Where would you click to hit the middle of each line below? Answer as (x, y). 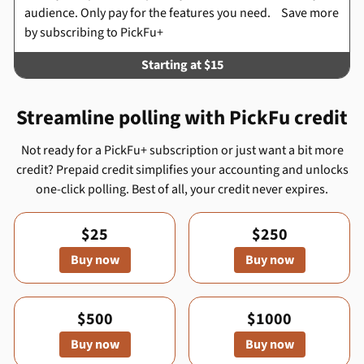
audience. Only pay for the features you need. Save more (182, 13)
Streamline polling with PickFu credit (182, 118)
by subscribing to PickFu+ (94, 32)
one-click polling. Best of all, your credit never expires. (182, 189)
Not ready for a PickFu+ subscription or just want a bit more (182, 150)
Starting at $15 (182, 65)
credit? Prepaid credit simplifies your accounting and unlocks (182, 170)
